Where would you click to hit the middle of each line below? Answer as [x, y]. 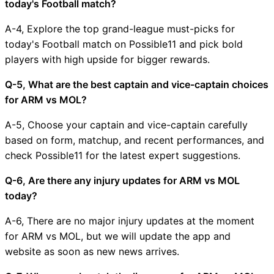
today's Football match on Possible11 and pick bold [124, 44]
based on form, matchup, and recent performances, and [135, 140]
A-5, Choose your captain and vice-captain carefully [126, 124]
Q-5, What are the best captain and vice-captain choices [137, 84]
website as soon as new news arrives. [92, 251]
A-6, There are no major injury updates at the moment [130, 220]
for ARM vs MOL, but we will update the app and [118, 236]
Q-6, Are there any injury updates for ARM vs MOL [122, 180]
